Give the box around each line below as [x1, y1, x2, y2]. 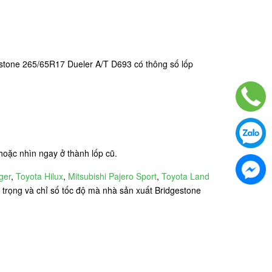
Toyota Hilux [16, 169, 63, 182]
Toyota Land [161, 169, 209, 182]
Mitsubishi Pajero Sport [68, 169, 157, 182]
